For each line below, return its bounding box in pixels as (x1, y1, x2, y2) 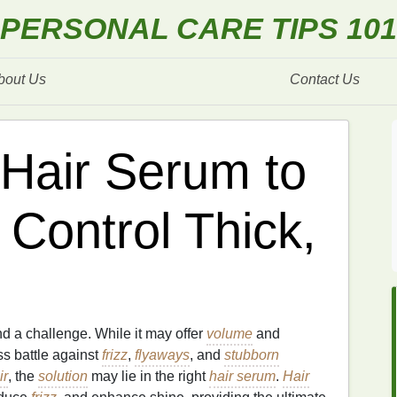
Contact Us (290, 72, 360, 87)
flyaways (135, 347, 190, 362)
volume (206, 326, 253, 341)
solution (38, 369, 88, 384)
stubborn (224, 347, 279, 362)
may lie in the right (88, 369, 209, 384)
